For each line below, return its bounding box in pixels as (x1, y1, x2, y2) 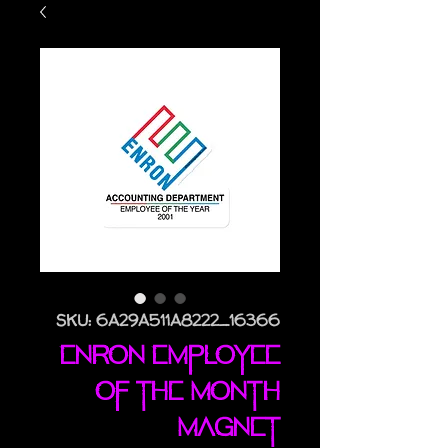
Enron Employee (60, 344, 280, 375)
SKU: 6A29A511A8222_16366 (56, 309, 280, 331)
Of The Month (96, 380, 280, 411)
